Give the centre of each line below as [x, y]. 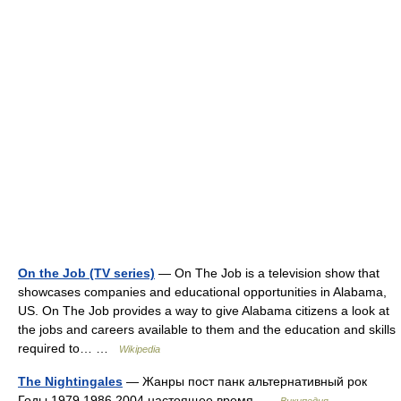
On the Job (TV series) [86, 273]
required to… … [68, 348]
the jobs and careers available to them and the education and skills [207, 329]
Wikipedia [140, 349]
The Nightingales [70, 381]
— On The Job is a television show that [267, 273]
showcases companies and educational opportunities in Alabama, [202, 292]
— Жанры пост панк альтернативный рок [245, 381]
